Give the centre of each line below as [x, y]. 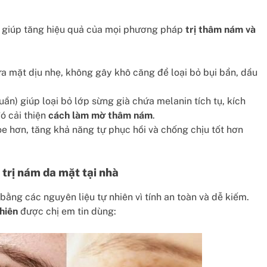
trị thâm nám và [221, 30]
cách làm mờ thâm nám [100, 116]
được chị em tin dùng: [67, 211]
